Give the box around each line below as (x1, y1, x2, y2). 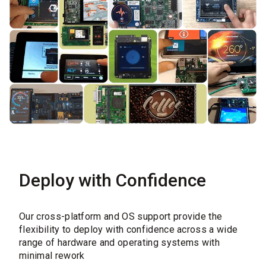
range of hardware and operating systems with (19, 237, 220, 249)
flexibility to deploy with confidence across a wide (19, 224, 238, 236)
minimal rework (19, 250, 85, 262)
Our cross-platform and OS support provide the (19, 211, 223, 223)
